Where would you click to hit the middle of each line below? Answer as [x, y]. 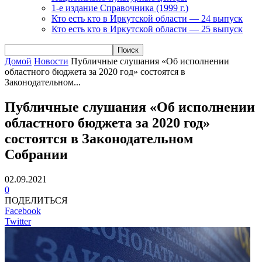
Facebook [23, 211]
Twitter [18, 221]
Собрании [36, 154]
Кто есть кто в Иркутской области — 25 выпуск [147, 29]
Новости [51, 61]
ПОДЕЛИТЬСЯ [36, 200]
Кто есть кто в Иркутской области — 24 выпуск [147, 18]
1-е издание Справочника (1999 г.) [120, 8]
